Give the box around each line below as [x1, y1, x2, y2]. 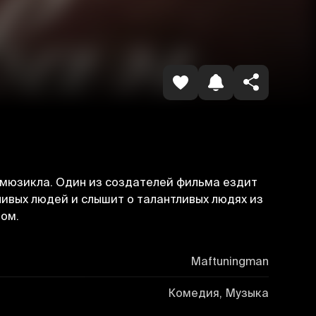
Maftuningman [190, 254, 269, 267]
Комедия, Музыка [167, 286, 269, 299]
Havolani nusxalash [120, 7, 244, 24]
